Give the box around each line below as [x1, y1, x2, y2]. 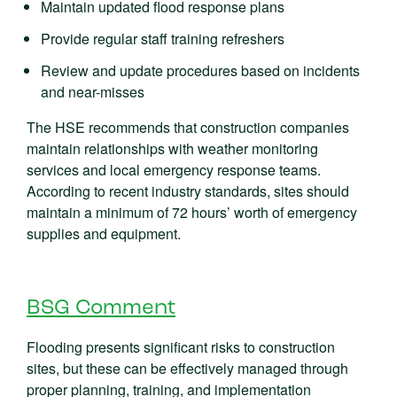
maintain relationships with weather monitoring [27, 138, 318, 159]
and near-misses [41, 82, 144, 102]
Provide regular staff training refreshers [41, 28, 284, 49]
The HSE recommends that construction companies [27, 117, 349, 137]
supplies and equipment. [27, 223, 181, 244]
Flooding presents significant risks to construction [27, 337, 335, 357]
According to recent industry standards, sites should [27, 181, 349, 201]
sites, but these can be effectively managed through [27, 358, 348, 378]
